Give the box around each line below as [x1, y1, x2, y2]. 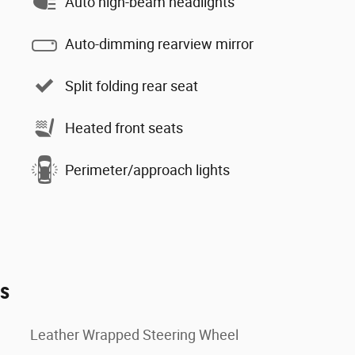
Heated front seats [65, 119, 183, 136]
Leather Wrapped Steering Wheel [30, 326, 239, 343]
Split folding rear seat [65, 77, 198, 94]
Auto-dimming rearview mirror [65, 35, 254, 52]
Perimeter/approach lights [65, 161, 230, 178]
